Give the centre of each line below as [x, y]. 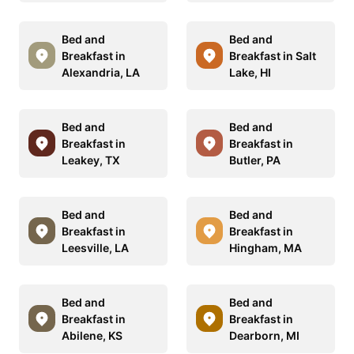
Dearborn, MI [264, 335]
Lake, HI [250, 72]
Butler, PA [255, 160]
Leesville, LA [95, 247]
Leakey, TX [91, 160]
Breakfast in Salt [273, 55]
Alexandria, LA [101, 72]
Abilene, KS [92, 335]
